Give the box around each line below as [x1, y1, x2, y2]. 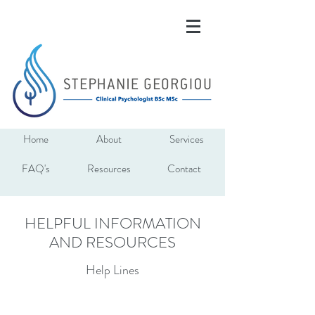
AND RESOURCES [49, 231, 176, 253]
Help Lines [86, 261, 139, 279]
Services [169, 131, 204, 147]
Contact [167, 161, 201, 176]
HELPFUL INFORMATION [24, 212, 201, 234]
